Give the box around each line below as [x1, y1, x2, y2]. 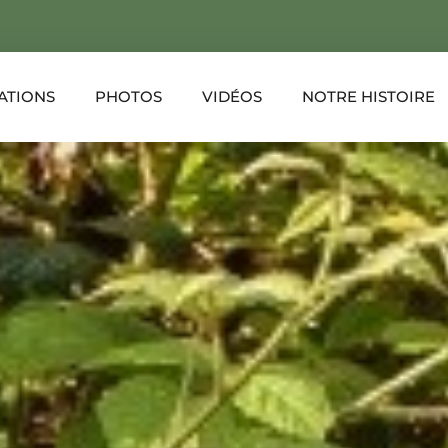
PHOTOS [95, 86, 162, 106]
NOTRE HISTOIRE [302, 86, 435, 106]
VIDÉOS [202, 86, 262, 106]
